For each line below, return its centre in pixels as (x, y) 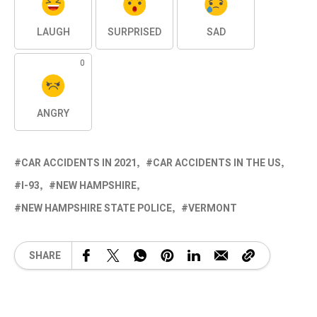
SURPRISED (134, 33)
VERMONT (213, 209)
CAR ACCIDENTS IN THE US (217, 163)
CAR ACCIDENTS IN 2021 (79, 163)
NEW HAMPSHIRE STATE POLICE (97, 209)
